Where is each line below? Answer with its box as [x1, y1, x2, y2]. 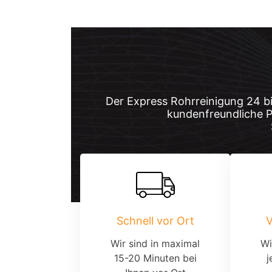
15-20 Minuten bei [114, 251, 197, 264]
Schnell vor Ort [116, 214, 194, 227]
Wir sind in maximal [110, 237, 200, 250]
